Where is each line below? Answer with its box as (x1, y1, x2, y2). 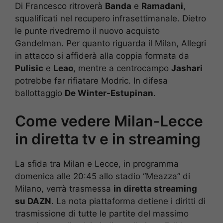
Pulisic (15, 63, 43, 73)
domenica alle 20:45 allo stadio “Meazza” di (15, 171, 190, 182)
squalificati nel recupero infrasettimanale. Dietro (15, 13, 206, 23)
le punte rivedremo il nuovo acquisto (15, 25, 160, 36)
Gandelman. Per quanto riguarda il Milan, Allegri (15, 38, 206, 48)
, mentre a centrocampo (73, 63, 171, 73)
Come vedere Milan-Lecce (15, 112, 203, 130)
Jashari (171, 63, 203, 73)
